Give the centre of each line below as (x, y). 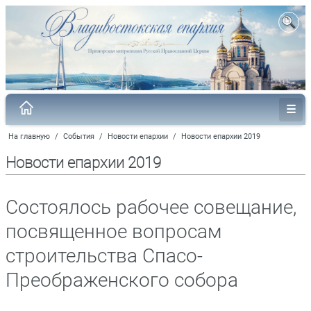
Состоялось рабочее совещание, (151, 207)
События (79, 136)
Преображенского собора (122, 280)
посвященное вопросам (114, 231)
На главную (29, 136)
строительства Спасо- (104, 255)
